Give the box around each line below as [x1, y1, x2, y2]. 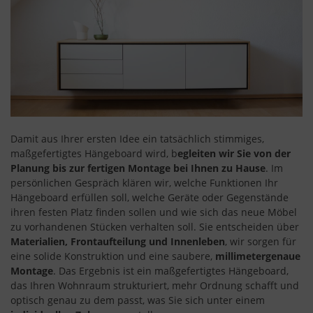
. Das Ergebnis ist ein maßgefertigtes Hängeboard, [53, 264, 289, 278]
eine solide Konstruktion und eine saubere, [10, 249, 215, 263]
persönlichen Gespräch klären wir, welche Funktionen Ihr [10, 176, 278, 190]
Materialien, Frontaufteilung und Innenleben [10, 235, 225, 249]
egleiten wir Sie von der [177, 147, 291, 161]
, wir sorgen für [225, 235, 296, 249]
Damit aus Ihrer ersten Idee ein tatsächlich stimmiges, [10, 132, 264, 146]
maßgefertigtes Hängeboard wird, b [10, 147, 177, 161]
